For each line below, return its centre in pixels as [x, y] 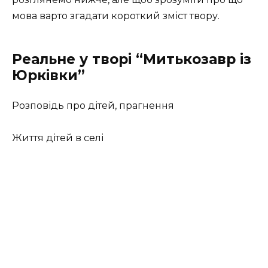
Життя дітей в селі [58, 138]
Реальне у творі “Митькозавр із [132, 59]
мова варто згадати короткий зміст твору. [116, 16]
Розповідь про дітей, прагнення [93, 106]
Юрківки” [48, 75]
